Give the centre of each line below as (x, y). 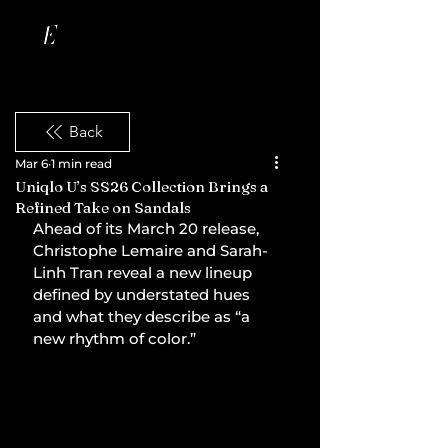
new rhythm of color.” (114, 338)
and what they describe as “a (143, 316)
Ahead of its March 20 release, (148, 228)
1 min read (81, 163)
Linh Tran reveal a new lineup (144, 272)
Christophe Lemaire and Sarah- (150, 250)
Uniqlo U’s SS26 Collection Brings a (141, 186)
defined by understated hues (143, 294)
